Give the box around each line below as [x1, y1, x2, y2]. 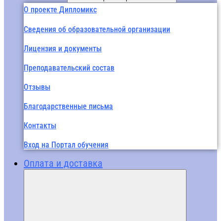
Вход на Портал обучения [24, 140, 109, 149]
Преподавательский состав [24, 63, 114, 73]
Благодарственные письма [24, 101, 113, 111]
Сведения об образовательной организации [24, 24, 170, 34]
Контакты [24, 120, 56, 130]
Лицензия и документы [24, 43, 102, 53]
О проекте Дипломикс [24, 4, 97, 14]
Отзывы [24, 82, 50, 92]
